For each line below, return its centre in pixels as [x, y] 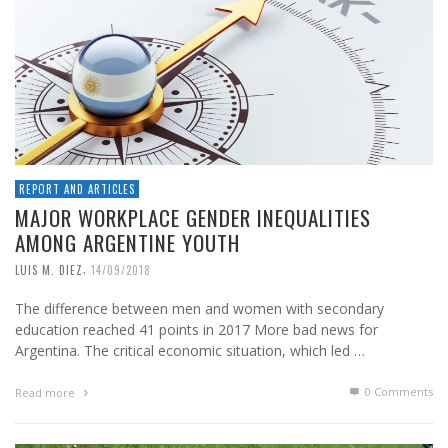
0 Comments [397, 392]
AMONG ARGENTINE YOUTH [127, 243]
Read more [46, 393]
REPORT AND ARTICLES [77, 189]
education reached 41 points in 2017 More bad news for [196, 330]
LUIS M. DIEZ [49, 270]
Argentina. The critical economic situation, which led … [190, 351]
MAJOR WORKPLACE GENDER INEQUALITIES [193, 218]
